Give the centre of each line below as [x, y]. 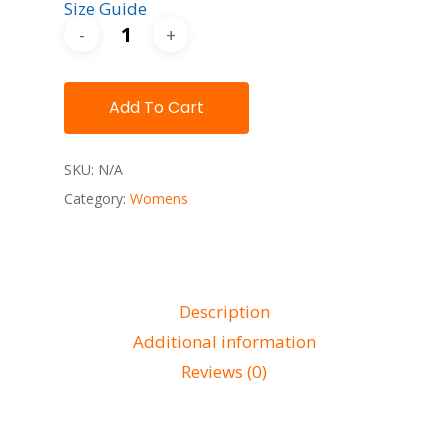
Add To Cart [156, 107]
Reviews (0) [224, 371]
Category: [97, 198]
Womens [159, 198]
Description [224, 311]
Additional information [224, 341]
